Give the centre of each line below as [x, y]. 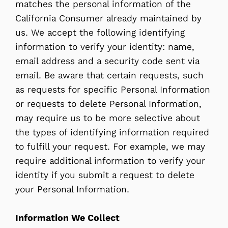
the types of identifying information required [112, 132]
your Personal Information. [72, 189]
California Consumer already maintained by [108, 18]
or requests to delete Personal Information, [108, 104]
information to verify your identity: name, [105, 47]
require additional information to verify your [110, 161]
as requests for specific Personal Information [113, 89]
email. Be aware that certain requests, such [109, 75]
